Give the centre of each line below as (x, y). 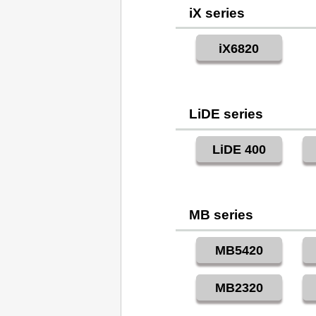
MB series (221, 215)
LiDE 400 (239, 150)
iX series (217, 13)
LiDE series (226, 114)
